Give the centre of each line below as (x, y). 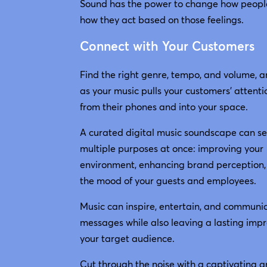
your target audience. (128, 239)
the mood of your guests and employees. (168, 181)
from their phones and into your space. (164, 107)
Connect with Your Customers (167, 46)
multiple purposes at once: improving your (172, 149)
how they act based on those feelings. (162, 20)
